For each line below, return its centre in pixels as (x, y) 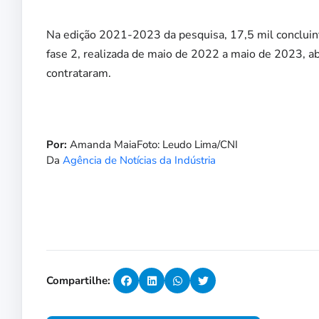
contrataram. (79, 74)
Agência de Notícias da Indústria (139, 161)
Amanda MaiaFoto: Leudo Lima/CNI (152, 145)
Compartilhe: (78, 281)
